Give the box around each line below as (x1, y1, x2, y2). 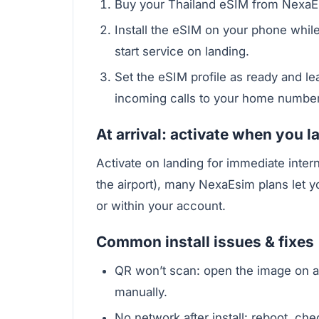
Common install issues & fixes (96, 233, 314, 251)
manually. (114, 284, 167, 299)
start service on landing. (114, 43, 249, 58)
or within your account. (96, 199, 226, 214)
